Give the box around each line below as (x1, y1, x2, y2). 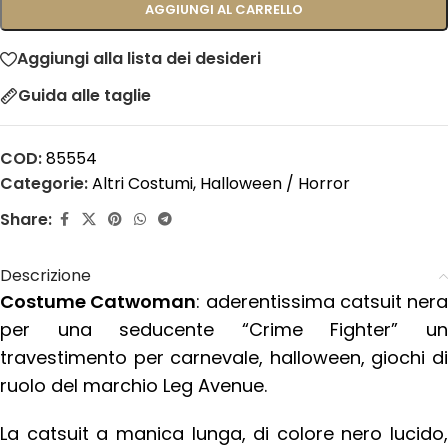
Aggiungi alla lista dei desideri (17, 47, 261, 71)
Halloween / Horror (200, 171, 350, 195)
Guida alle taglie (18, 84, 151, 108)
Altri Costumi (92, 171, 193, 195)
